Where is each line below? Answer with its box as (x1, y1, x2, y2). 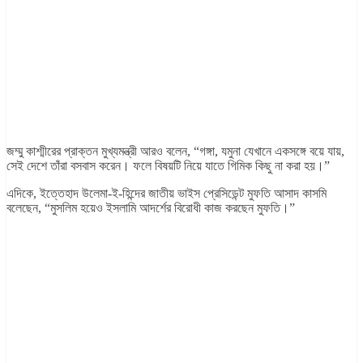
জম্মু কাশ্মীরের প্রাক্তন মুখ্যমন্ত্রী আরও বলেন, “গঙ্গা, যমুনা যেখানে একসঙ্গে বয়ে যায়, (6, 144, 344, 159)
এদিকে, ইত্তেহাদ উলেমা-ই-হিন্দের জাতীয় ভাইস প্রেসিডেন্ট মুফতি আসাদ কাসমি (6, 186, 327, 201)
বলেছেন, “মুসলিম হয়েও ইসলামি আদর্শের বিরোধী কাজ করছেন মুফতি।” (6, 201, 295, 216)
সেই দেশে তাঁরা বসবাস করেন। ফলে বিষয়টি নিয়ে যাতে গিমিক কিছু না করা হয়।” (6, 159, 330, 173)
